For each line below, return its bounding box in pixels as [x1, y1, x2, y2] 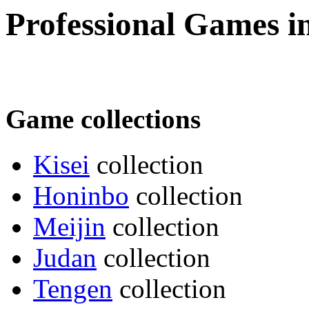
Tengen [33, 273, 112, 303]
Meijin [33, 211, 106, 241]
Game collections [6, 103, 201, 134]
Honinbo [33, 180, 129, 210]
